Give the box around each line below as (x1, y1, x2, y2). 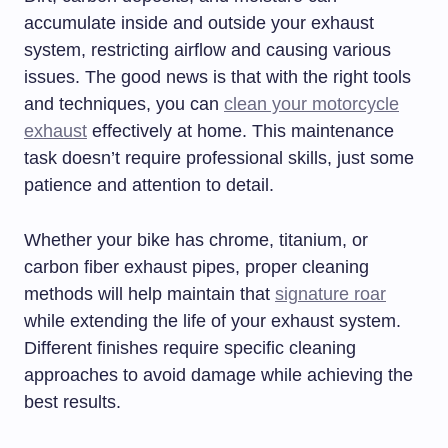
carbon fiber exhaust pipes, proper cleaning (24, 257, 369, 278)
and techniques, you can (24, 94, 224, 115)
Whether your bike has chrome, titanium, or (24, 230, 368, 251)
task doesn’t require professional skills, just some (24, 148, 414, 169)
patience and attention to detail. (24, 175, 274, 196)
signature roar (275, 284, 386, 305)
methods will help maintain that (24, 284, 275, 305)
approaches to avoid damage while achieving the (24, 365, 413, 386)
